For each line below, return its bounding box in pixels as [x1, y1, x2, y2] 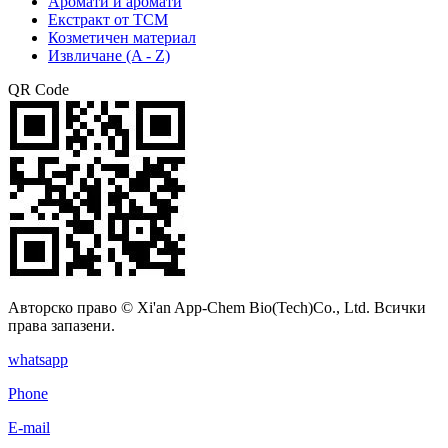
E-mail [8, 419, 50, 437]
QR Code [8, 81, 69, 99]
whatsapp [8, 351, 68, 369]
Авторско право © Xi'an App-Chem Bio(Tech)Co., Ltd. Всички [8, 299, 426, 317]
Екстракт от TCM [48, 11, 168, 29]
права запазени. [8, 317, 115, 335]
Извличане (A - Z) [48, 47, 170, 65]
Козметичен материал [48, 29, 196, 47]
